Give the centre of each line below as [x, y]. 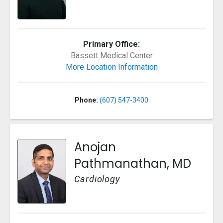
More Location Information [111, 67]
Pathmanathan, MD [133, 163]
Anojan [95, 147]
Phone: [86, 100]
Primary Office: [111, 44]
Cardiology [97, 179]
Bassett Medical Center [111, 55]
